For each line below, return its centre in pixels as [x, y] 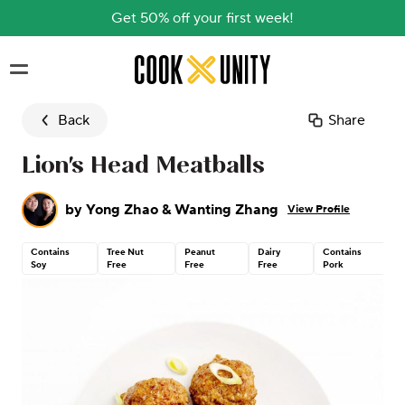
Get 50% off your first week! [202, 18]
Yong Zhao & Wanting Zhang [182, 210]
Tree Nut [125, 252]
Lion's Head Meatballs [143, 166]
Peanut [200, 252]
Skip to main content [201, 65]
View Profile [319, 209]
